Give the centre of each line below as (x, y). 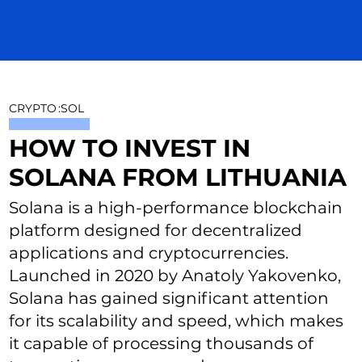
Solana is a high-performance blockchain (176, 208)
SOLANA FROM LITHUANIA (178, 178)
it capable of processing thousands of (162, 344)
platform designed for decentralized (156, 231)
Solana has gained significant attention (169, 299)
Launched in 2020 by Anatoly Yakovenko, (175, 276)
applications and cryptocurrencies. (149, 253)
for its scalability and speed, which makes (177, 321)
